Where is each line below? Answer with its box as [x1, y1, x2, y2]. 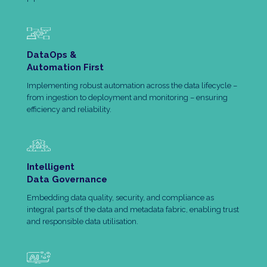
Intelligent [27, 162, 74, 173]
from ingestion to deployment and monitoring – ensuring [27, 93, 228, 103]
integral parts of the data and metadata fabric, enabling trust [27, 205, 239, 215]
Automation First [27, 62, 104, 73]
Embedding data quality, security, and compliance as [27, 193, 214, 203]
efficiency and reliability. [27, 105, 111, 114]
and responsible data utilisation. [27, 217, 138, 226]
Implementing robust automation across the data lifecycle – [27, 81, 237, 91]
